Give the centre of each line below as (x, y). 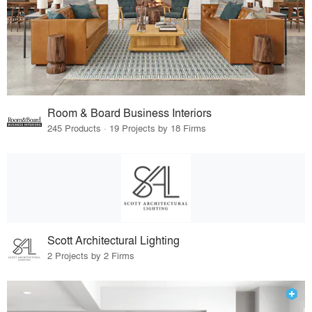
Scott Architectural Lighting (114, 240)
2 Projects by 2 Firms (91, 255)
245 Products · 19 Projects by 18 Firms (127, 128)
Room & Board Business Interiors (130, 113)
